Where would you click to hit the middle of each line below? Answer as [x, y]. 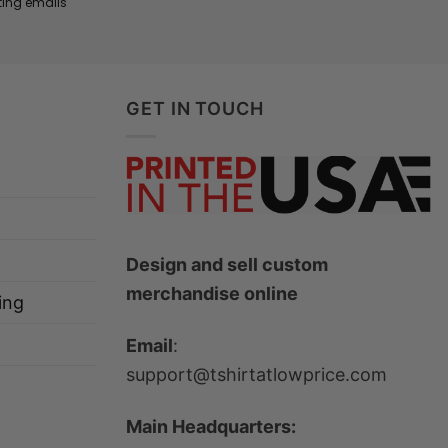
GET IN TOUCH [195, 108]
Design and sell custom [227, 264]
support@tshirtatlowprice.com [256, 375]
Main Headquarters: [211, 427]
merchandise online [212, 293]
